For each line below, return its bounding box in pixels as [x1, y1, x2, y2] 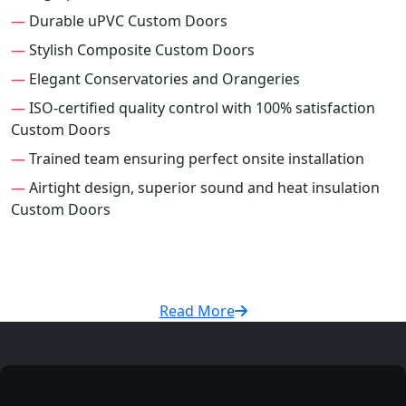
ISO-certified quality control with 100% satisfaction [25, 98, 375, 119]
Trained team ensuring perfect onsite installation [25, 149, 364, 169]
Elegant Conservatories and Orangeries [25, 69, 300, 90]
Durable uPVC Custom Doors [25, 11, 227, 32]
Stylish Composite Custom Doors [25, 40, 255, 61]
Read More [159, 301, 235, 322]
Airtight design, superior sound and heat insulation [25, 178, 380, 198]
